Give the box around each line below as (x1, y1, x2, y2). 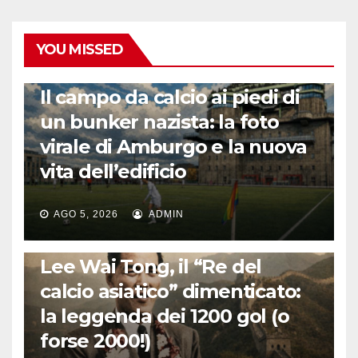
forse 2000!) (40, 329, 151, 353)
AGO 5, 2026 (54, 209, 118, 221)
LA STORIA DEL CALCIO (45, 239, 139, 249)
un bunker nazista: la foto (40, 110, 279, 134)
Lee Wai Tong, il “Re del (40, 255, 262, 279)
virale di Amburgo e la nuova (40, 135, 307, 159)
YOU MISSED (36, 41, 123, 59)
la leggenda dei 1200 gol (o (40, 304, 289, 328)
